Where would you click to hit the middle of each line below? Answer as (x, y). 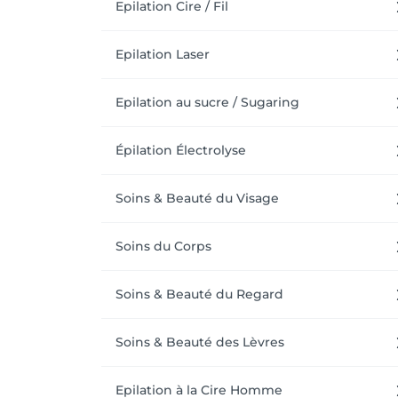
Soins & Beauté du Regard (199, 294)
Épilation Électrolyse (181, 150)
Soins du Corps (163, 246)
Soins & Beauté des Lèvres (200, 342)
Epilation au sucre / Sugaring (207, 102)
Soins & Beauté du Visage (197, 198)
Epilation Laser (163, 54)
